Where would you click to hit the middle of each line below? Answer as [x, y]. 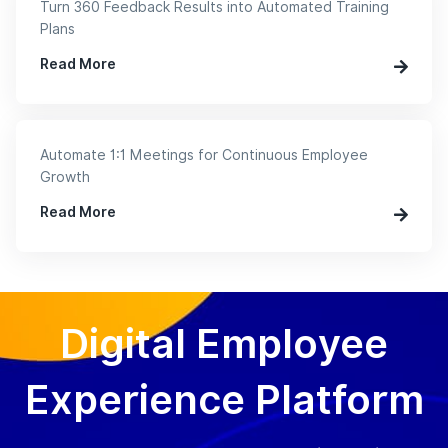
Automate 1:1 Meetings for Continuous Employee [204, 155]
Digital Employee [224, 344]
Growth [65, 177]
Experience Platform [224, 400]
